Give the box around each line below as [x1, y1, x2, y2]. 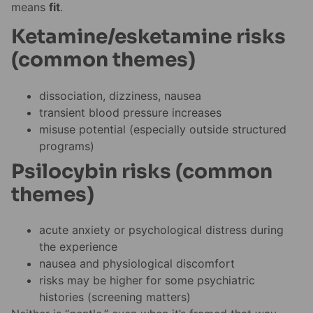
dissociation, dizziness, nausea [39, 88, 201, 103]
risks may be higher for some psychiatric [39, 272, 255, 287]
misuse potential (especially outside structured [39, 122, 286, 136]
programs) [39, 138, 94, 153]
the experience [39, 239, 117, 254]
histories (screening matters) [39, 289, 191, 304]
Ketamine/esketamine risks [11, 24, 286, 50]
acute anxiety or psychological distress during [39, 222, 284, 237]
